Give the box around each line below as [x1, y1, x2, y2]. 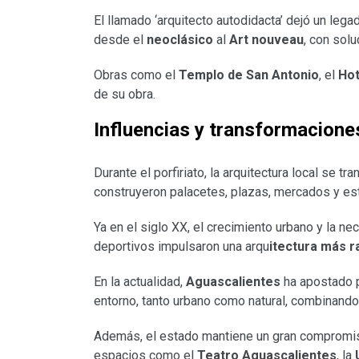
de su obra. [94, 87, 155, 103]
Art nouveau [229, 32, 304, 48]
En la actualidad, [94, 274, 186, 290]
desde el [94, 32, 147, 48]
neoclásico [147, 32, 213, 48]
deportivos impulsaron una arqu [94, 239, 269, 255]
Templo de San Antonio [179, 67, 319, 83]
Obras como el [94, 67, 179, 83]
